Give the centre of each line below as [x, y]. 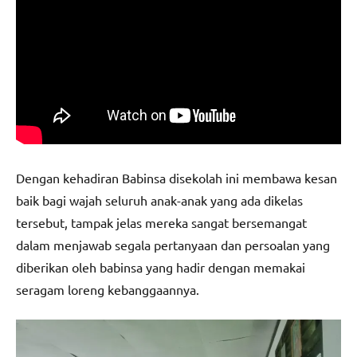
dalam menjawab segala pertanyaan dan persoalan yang [173, 245]
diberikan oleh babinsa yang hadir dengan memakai [161, 267]
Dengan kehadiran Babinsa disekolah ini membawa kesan [177, 178]
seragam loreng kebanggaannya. [108, 290]
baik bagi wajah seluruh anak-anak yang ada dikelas [159, 200]
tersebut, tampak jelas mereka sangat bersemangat [161, 223]
